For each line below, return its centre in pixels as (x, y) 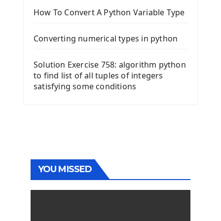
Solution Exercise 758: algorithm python (110, 65)
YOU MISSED (65, 169)
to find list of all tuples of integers (98, 76)
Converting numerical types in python (106, 39)
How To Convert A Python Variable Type (109, 13)
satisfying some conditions (85, 87)
